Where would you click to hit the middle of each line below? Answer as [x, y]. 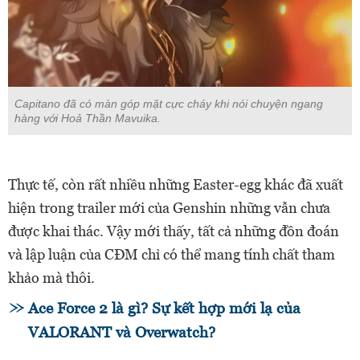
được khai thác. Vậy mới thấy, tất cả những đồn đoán [174, 231]
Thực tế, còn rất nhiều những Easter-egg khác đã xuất [176, 185]
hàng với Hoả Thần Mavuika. [88, 119]
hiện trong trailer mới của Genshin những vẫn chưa [169, 208]
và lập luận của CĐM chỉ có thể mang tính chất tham [172, 255]
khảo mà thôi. [51, 278]
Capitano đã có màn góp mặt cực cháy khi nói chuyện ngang [169, 104]
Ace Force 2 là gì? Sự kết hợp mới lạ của [164, 309]
